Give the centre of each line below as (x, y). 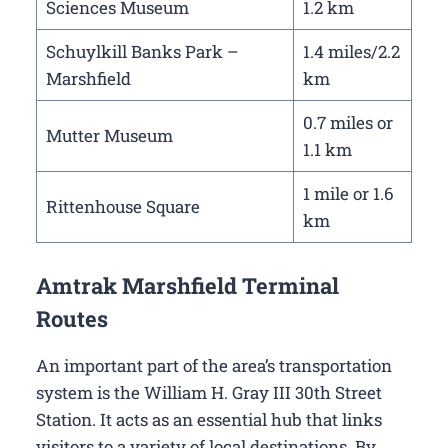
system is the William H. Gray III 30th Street (209, 392)
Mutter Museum (109, 136)
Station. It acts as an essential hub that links (209, 419)
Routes (72, 318)
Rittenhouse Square (122, 207)
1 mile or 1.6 (348, 194)
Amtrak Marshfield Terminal (187, 285)
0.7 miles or (347, 123)
